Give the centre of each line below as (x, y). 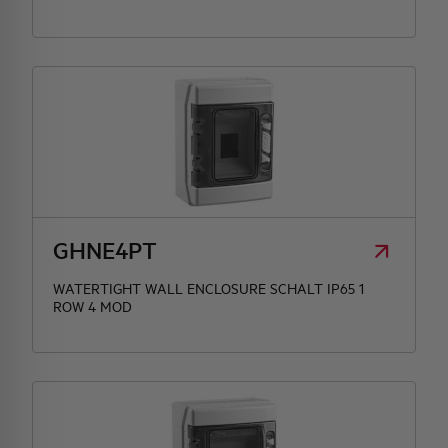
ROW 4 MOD (92, 306)
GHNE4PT (105, 250)
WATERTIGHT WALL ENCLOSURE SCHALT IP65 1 (208, 288)
